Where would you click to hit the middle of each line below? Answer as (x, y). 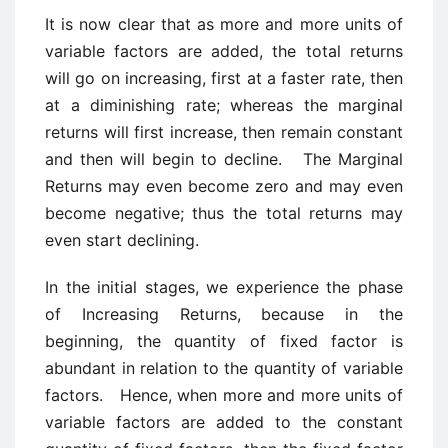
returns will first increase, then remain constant (224, 132)
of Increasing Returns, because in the (224, 314)
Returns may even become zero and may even (224, 186)
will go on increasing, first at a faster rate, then (224, 78)
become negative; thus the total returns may (224, 213)
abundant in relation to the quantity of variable (224, 368)
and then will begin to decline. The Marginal (224, 159)
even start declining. (122, 240)
